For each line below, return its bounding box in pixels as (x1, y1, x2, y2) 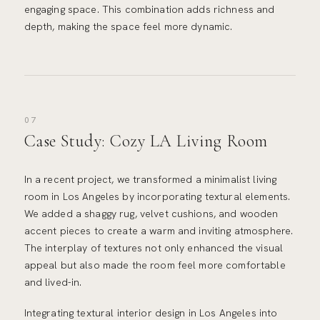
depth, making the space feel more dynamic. (24, 20, 233, 34)
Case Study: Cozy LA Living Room (24, 130, 268, 151)
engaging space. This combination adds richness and (24, 3, 275, 16)
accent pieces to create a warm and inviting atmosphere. (24, 224, 294, 237)
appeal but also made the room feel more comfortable (24, 258, 286, 271)
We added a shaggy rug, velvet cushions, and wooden (24, 206, 279, 220)
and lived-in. (24, 275, 82, 289)
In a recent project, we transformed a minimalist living (24, 172, 277, 186)
